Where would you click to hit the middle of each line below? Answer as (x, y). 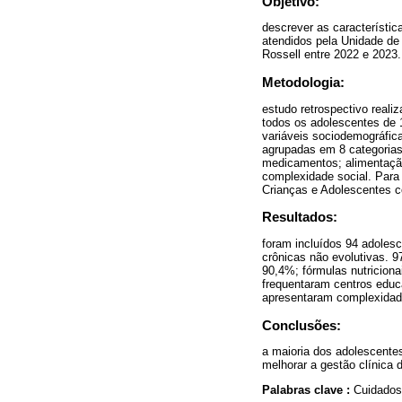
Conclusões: (301, 325)
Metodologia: (303, 83)
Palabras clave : (308, 389)
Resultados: (300, 217)
